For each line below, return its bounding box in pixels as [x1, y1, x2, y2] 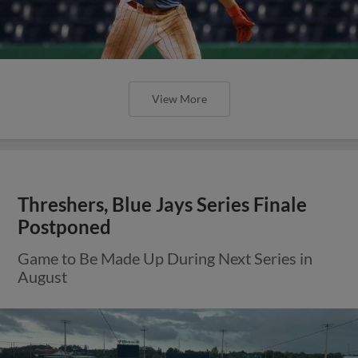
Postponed [18, 215, 112, 238]
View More [151, 91, 207, 105]
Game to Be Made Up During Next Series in [18, 248, 313, 268]
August [18, 266, 68, 286]
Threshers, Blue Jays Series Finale [18, 193, 308, 216]
